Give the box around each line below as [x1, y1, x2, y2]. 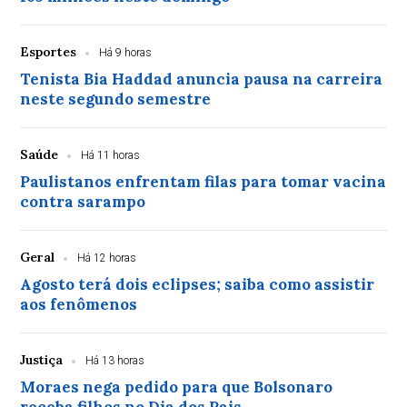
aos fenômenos [20, 294, 138, 314]
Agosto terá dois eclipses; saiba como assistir [20, 274, 375, 294]
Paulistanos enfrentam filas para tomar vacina [20, 172, 387, 192]
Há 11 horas [81, 149, 141, 162]
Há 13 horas [85, 354, 145, 367]
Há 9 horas [99, 46, 153, 59]
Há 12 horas [77, 252, 137, 264]
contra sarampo [20, 192, 146, 212]
